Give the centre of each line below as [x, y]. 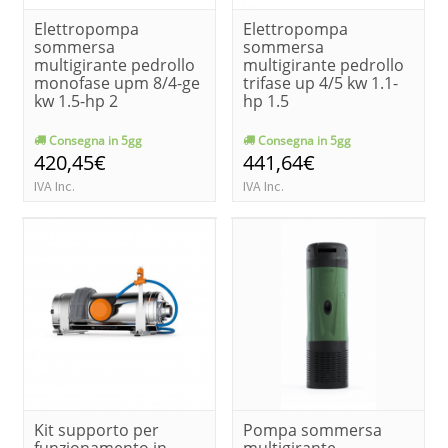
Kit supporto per [96, 429]
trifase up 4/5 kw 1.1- [320, 82]
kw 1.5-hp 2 [76, 100]
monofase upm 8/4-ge [117, 82]
